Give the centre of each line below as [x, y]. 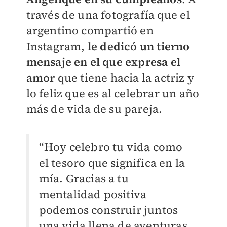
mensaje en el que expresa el [103, 62]
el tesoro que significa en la [112, 163]
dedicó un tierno [145, 46]
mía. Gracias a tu [84, 179]
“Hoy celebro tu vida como [111, 147]
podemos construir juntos [108, 210]
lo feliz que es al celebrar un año [113, 93]
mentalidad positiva [93, 194]
